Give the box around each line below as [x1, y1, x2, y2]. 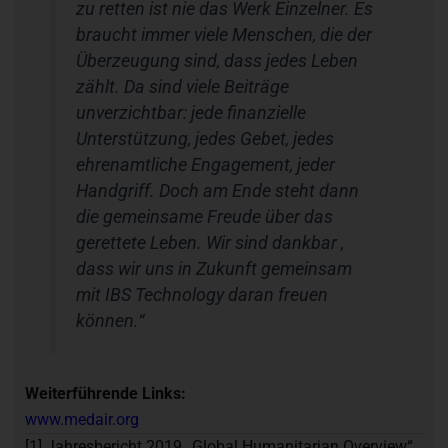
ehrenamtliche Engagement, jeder [76, 155, 336, 176]
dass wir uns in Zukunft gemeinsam [76, 259, 353, 280]
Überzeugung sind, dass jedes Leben [76, 51, 359, 72]
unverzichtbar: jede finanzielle [76, 103, 307, 124]
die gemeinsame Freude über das [76, 207, 334, 228]
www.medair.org [25, 409, 139, 429]
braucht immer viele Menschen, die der [76, 25, 373, 46]
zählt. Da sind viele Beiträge [76, 77, 290, 98]
